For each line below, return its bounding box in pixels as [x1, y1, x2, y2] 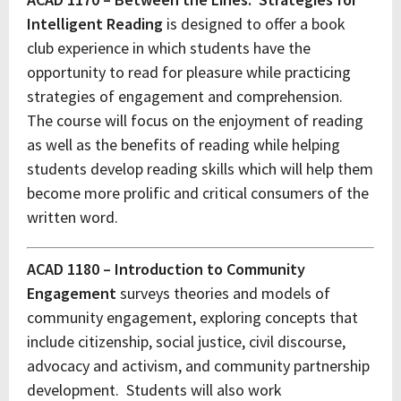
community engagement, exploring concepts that [27, 307, 358, 328]
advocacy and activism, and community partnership [27, 355, 370, 376]
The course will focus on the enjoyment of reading [27, 110, 363, 131]
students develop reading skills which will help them [27, 158, 373, 179]
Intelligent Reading [27, 13, 166, 34]
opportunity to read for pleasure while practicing [27, 62, 351, 82]
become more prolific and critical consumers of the [27, 183, 369, 203]
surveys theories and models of [120, 283, 330, 303]
